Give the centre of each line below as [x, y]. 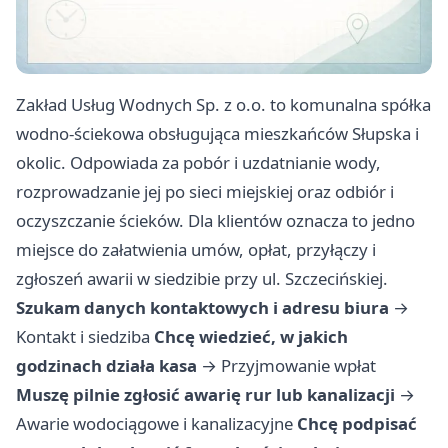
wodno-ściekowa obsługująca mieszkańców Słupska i [217, 134]
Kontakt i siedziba [83, 337]
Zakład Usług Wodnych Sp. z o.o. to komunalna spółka [223, 105]
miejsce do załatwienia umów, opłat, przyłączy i [196, 250]
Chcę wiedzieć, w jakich [251, 337]
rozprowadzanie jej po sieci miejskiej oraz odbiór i [205, 192]
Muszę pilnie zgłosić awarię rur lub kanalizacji [205, 395]
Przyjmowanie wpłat [298, 366]
